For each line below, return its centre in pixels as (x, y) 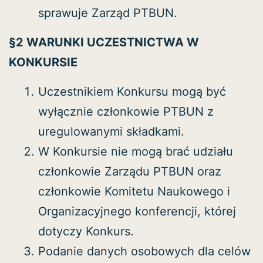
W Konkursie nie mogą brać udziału (136, 151)
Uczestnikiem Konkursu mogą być (132, 91)
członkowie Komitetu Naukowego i (134, 191)
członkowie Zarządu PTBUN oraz (130, 171)
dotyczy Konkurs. (86, 231)
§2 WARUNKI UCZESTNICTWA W (104, 42)
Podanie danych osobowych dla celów (144, 251)
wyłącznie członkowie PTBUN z (126, 111)
